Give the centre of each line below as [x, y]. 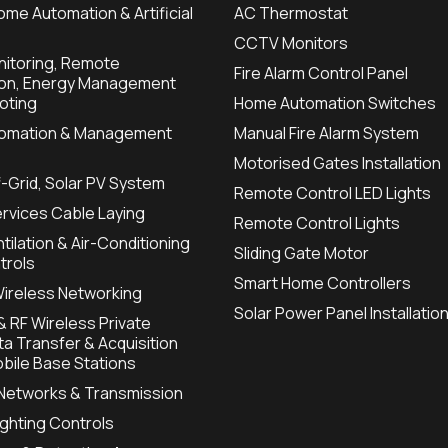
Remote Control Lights [317, 223]
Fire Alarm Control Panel [321, 73]
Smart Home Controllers [322, 283]
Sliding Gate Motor [301, 253]
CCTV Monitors [291, 43]
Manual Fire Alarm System [326, 133]
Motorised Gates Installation [337, 163]
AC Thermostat [291, 13]
